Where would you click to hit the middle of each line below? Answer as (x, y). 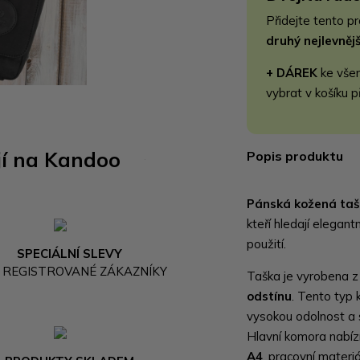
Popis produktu (295, 156)
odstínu (270, 296)
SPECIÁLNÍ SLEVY (70, 253)
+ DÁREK (292, 73)
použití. (268, 244)
